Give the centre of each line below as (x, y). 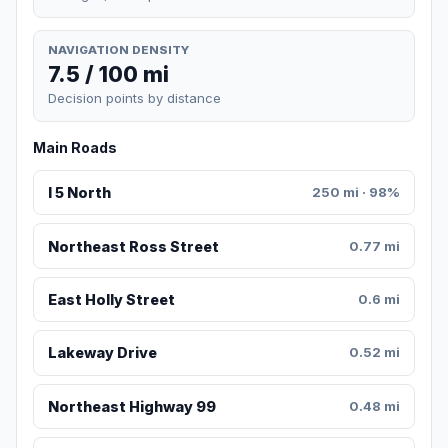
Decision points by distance (134, 98)
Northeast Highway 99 (131, 406)
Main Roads (75, 148)
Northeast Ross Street (133, 246)
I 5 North (79, 193)
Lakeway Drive (102, 353)
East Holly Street (111, 300)
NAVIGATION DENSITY (118, 49)
